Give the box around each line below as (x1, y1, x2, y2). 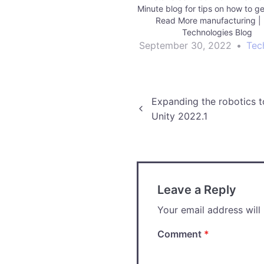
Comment (157, 227, 204, 240)
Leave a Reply (157, 182, 236, 197)
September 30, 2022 (138, 39, 232, 51)
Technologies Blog (182, 27, 255, 37)
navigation (136, 120, 230, 143)
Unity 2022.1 (151, 110, 208, 122)
